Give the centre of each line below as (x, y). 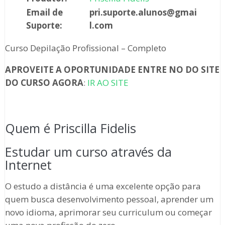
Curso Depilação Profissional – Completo (85, 48)
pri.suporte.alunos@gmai (143, 13)
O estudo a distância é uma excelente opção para (103, 186)
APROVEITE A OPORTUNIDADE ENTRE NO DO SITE (112, 70)
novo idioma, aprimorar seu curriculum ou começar (108, 212)
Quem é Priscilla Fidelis (70, 128)
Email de (44, 13)
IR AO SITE (108, 83)
